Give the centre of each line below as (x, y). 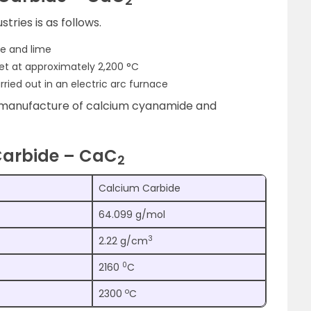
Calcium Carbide (140, 188)
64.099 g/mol (132, 214)
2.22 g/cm (123, 241)
